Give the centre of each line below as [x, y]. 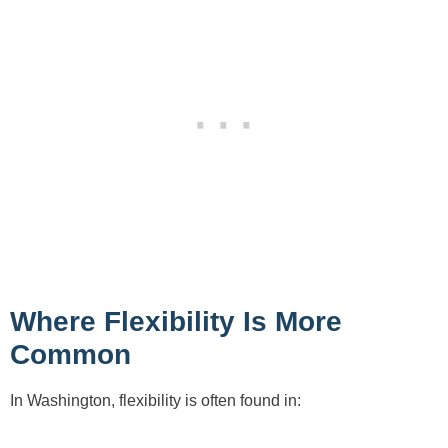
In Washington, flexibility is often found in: [155, 400]
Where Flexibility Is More [176, 321]
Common [70, 354]
